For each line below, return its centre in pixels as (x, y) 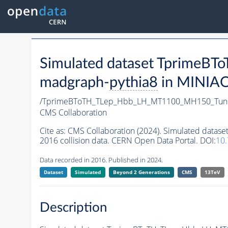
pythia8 (133, 83)
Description (73, 207)
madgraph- (74, 83)
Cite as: (53, 131)
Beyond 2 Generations (141, 172)
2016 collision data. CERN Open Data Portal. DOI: (127, 141)
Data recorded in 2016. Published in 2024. (101, 160)
